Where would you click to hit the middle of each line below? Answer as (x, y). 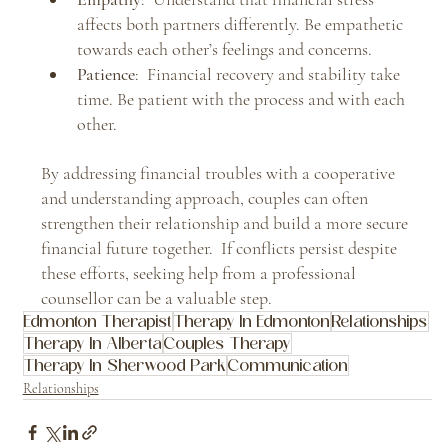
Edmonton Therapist (97, 321)
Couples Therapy (227, 343)
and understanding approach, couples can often (206, 197)
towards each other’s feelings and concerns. (224, 48)
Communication (287, 365)
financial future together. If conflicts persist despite (220, 247)
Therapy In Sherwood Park (124, 365)
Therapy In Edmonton (251, 321)
